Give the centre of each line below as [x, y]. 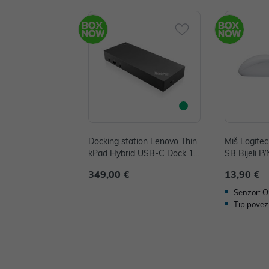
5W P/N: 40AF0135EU [131, 165]
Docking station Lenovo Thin [143, 141]
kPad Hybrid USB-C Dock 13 [143, 153]
